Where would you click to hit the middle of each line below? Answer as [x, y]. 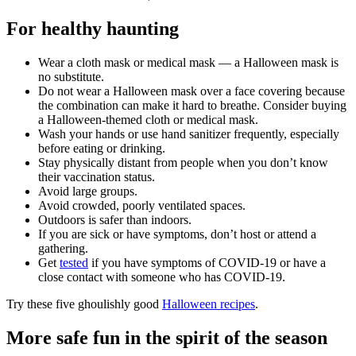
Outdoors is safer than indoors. [115, 220]
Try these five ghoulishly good [84, 304]
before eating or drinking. [102, 149]
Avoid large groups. [88, 192]
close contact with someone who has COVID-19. [162, 277]
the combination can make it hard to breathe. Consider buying [192, 106]
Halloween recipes [209, 304]
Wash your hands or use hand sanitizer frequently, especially [189, 134]
